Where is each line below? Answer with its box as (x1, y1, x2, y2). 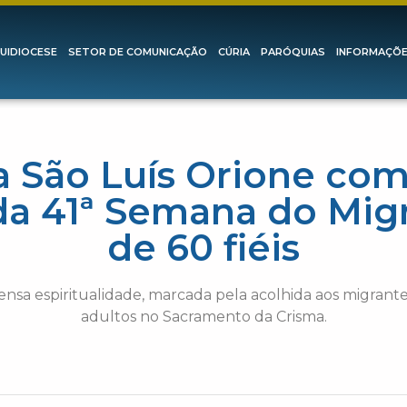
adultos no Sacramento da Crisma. (80, 308, 327, 325)
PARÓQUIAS (260, 45, 325, 59)
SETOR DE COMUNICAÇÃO (67, 45, 207, 59)
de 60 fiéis (107, 225, 300, 270)
